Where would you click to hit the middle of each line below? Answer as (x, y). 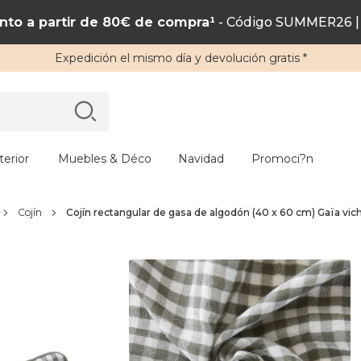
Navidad (201, 159)
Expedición (85, 58)
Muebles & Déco (104, 159)
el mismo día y (160, 58)
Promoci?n (282, 159)
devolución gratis (252, 58)
